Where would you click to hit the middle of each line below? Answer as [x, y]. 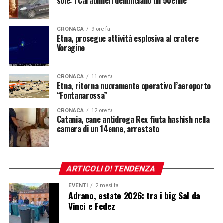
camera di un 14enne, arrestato [108, 129]
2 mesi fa [107, 185]
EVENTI [78, 185]
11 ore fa [102, 76]
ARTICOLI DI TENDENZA [112, 168]
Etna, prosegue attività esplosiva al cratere [127, 38]
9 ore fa [100, 29]
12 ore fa [102, 110]
